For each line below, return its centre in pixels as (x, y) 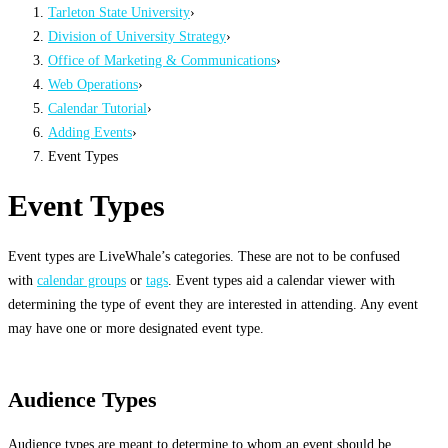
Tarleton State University (119, 11)
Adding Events (90, 131)
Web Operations (93, 83)
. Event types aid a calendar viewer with (281, 280)
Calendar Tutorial (97, 107)
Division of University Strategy (137, 35)
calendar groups (81, 280)
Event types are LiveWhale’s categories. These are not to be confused (204, 256)
